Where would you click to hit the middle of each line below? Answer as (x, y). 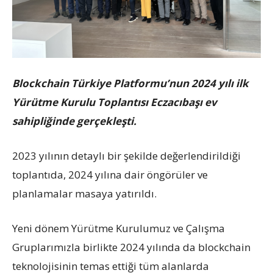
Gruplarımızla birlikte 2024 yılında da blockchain (131, 247)
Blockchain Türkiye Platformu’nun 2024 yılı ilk (130, 83)
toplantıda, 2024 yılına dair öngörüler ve (110, 174)
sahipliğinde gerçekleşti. (74, 121)
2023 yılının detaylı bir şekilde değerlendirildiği (126, 155)
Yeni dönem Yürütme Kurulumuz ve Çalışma (119, 228)
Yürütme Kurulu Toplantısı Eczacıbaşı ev (115, 102)
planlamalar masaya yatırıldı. (84, 193)
